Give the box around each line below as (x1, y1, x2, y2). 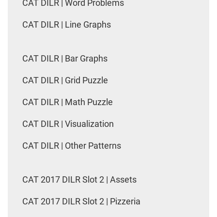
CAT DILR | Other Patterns (22, 140, 121, 151)
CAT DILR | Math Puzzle (22, 96, 113, 107)
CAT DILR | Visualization (22, 118, 114, 129)
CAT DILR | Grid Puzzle (22, 75, 108, 85)
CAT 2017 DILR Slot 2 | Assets (22, 174, 137, 185)
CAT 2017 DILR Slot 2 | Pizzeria (22, 196, 140, 206)
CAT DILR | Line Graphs (22, 19, 111, 30)
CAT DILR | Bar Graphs (22, 53, 108, 63)
